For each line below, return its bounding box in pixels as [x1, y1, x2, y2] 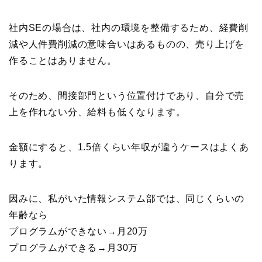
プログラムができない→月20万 [9, 226, 149, 236]
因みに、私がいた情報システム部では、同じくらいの [9, 193, 245, 204]
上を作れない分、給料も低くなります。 [9, 106, 186, 117]
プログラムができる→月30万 [9, 242, 139, 253]
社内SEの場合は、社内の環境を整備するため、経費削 [9, 22, 249, 33]
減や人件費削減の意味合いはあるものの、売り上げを [9, 39, 245, 49]
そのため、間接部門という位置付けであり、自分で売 [9, 90, 245, 101]
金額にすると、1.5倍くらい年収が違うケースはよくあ [9, 142, 249, 152]
